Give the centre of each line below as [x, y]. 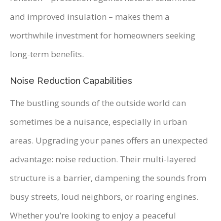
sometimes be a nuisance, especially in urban [98, 122]
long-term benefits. [47, 54]
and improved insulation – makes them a [90, 17]
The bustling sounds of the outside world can [98, 103]
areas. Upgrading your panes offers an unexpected [109, 141]
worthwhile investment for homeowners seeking [103, 36]
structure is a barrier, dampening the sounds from [108, 178]
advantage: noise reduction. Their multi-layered [103, 159]
